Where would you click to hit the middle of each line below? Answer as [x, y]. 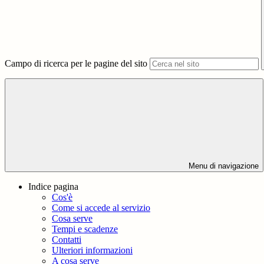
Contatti [67, 240]
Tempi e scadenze [85, 229]
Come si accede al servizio [101, 208]
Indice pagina [53, 187]
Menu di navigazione [222, 166]
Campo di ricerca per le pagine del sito [76, 64]
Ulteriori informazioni [92, 250]
